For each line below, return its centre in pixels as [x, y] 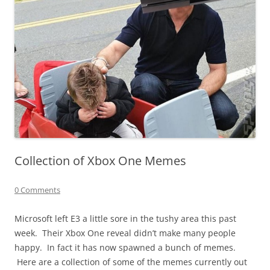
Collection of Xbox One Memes [100, 160]
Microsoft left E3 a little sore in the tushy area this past [125, 218]
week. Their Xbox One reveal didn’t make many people [125, 233]
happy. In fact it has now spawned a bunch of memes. [125, 247]
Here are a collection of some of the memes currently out [131, 262]
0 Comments [37, 190]
